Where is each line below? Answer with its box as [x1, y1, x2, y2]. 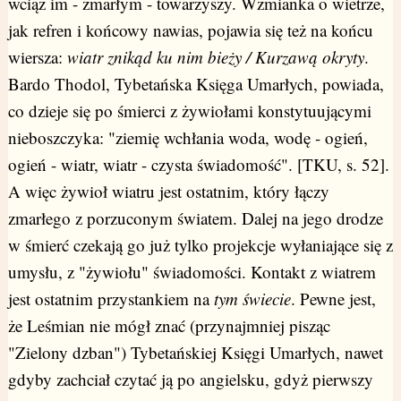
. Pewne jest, [290, 287, 376, 311]
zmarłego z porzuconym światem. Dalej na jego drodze [7, 207, 383, 230]
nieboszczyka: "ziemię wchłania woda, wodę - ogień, [7, 126, 368, 149]
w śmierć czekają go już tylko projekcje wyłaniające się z [7, 234, 393, 257]
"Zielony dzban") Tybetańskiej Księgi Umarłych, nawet [7, 341, 383, 364]
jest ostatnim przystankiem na [7, 287, 214, 311]
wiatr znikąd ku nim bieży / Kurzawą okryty [66, 46, 364, 69]
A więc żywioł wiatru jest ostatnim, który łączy [7, 180, 329, 203]
